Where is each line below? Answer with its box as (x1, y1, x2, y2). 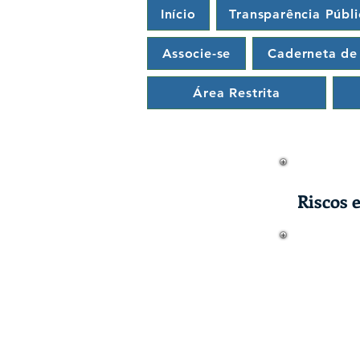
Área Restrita (193, 84, 280, 100)
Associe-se (162, 45, 231, 61)
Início (160, 6, 196, 22)
